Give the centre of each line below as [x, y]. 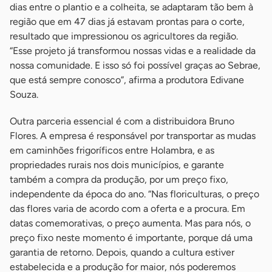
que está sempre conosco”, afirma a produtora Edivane [127, 80]
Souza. [24, 95]
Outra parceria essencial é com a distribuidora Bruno [122, 121]
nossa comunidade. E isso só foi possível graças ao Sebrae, [135, 66]
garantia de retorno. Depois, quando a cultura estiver [122, 253]
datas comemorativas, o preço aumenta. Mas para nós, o [130, 223]
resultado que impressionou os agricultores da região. [124, 36]
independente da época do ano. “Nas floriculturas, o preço [134, 194]
